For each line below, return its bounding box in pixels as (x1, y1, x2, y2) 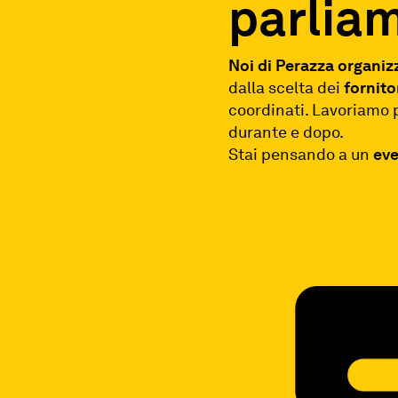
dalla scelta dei (228, 77, 345, 97)
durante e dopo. (228, 122, 345, 141)
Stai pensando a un (228, 144, 374, 163)
